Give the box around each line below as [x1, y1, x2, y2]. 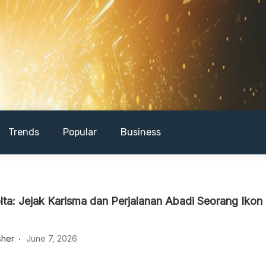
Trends [8, 126, 39, 138]
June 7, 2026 [26, 233, 78, 243]
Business [121, 126, 161, 138]
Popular [63, 126, 97, 138]
